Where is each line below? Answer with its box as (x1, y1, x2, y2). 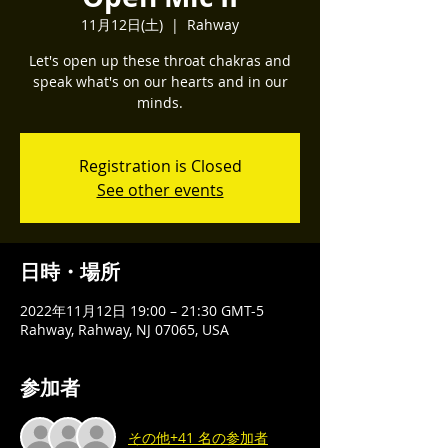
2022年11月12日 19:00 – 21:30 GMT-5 (20, 301, 264, 320)
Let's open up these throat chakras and (29, 51, 291, 70)
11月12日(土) (81, 15, 163, 34)
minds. (137, 93, 183, 112)
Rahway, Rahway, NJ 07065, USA (20, 320, 229, 339)
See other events (96, 179, 224, 201)
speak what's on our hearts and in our (32, 72, 288, 91)
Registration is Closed (78, 155, 242, 177)
